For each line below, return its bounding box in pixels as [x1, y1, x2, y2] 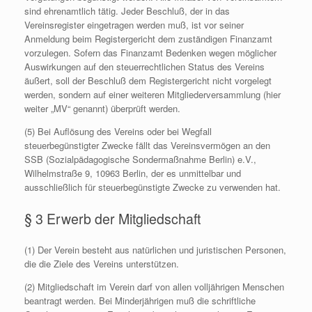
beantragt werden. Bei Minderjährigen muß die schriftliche [24, 294, 256, 307]
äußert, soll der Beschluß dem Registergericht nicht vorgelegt [24, 74, 272, 87]
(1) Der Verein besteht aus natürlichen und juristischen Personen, [24, 243, 286, 256]
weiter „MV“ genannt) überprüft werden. [24, 102, 180, 115]
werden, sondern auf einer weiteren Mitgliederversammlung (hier [24, 88, 281, 101]
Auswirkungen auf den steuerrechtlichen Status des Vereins [24, 60, 265, 73]
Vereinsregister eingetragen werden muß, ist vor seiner [24, 18, 244, 31]
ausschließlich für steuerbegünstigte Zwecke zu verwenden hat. [24, 180, 281, 194]
